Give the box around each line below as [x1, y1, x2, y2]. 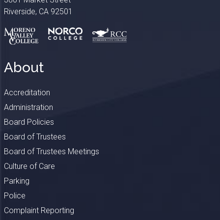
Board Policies [3, 117, 54, 127]
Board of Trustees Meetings [3, 146, 99, 156]
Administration [3, 102, 53, 112]
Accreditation [3, 87, 50, 97]
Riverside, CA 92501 [3, 6, 73, 16]
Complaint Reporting [3, 205, 74, 215]
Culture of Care [3, 161, 55, 171]
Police [3, 191, 26, 200]
